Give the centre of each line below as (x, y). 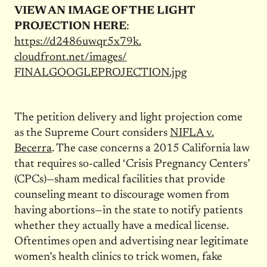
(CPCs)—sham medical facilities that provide (119, 180)
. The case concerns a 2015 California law (150, 149)
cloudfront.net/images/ (70, 58)
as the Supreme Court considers (92, 133)
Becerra (33, 149)
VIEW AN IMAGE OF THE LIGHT (104, 11)
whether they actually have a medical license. (121, 226)
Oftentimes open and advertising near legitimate (131, 242)
